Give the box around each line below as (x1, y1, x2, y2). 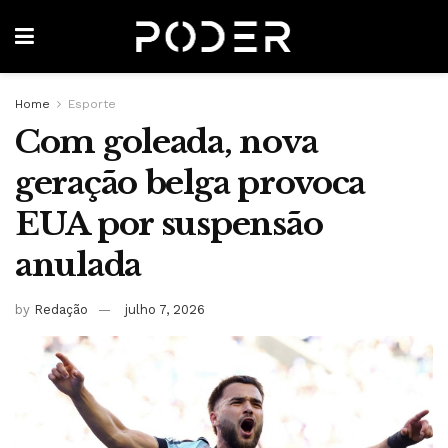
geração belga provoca (15, 163, 366, 203)
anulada (15, 245, 142, 285)
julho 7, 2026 (125, 301, 205, 317)
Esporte (68, 97, 116, 111)
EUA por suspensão (15, 204, 323, 244)
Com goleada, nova (15, 122, 318, 162)
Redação (34, 301, 88, 317)
